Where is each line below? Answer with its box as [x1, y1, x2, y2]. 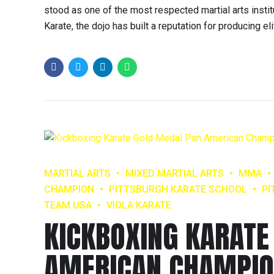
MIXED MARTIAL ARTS [125, 167, 224, 179]
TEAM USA [44, 199, 92, 211]
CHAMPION [44, 183, 94, 195]
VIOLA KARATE [106, 199, 171, 211]
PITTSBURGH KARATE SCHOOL [109, 183, 247, 195]
